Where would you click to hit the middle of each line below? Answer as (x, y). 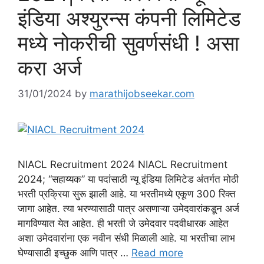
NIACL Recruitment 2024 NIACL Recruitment (123, 165)
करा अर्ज (50, 67)
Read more (157, 253)
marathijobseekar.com (142, 94)
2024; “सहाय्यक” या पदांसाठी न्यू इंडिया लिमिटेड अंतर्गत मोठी (128, 179)
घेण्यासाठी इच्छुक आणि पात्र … (75, 253)
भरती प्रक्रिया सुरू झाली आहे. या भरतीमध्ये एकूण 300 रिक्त (127, 194)
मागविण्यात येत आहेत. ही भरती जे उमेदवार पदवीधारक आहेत (123, 224)
